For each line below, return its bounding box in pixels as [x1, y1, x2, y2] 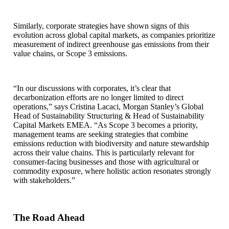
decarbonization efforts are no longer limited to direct [13, 93, 184, 102]
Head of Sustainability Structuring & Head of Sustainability [13, 111, 204, 121]
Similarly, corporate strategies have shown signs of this [13, 21, 189, 31]
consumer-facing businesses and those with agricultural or [13, 157, 199, 167]
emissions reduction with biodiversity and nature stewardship [13, 139, 209, 148]
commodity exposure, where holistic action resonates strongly [13, 167, 211, 176]
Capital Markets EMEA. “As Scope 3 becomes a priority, [13, 121, 198, 130]
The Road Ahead [13, 212, 85, 223]
